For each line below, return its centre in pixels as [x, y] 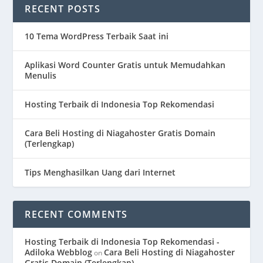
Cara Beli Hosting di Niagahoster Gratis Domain [120, 133]
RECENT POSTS [63, 9]
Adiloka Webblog [59, 252]
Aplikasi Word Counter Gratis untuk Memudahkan [125, 65]
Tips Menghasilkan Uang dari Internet [100, 172]
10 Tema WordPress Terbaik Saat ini [97, 36]
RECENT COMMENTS [76, 214]
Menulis [41, 75]
